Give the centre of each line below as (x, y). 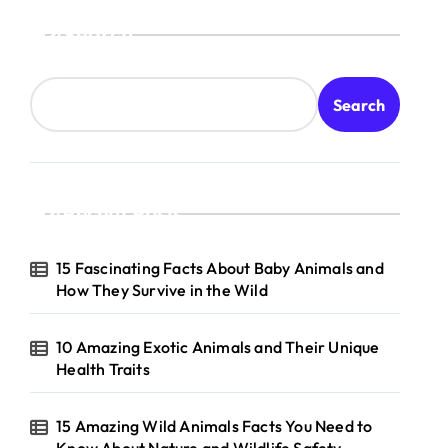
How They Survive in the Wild (162, 290)
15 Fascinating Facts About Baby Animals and (220, 268)
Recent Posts (122, 213)
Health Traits (103, 369)
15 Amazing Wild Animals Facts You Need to (214, 426)
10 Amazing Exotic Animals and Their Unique (218, 347)
